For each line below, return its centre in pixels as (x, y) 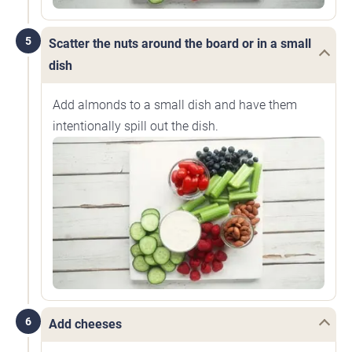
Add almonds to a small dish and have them (175, 104)
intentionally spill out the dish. (136, 126)
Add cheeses (85, 324)
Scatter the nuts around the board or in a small (180, 43)
